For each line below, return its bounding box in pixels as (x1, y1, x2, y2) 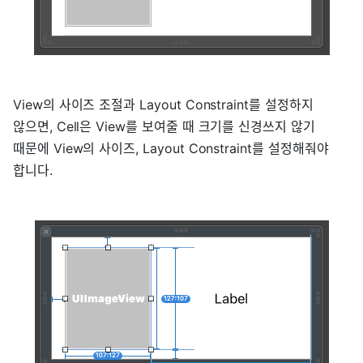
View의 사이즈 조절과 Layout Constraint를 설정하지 (13, 96, 314, 113)
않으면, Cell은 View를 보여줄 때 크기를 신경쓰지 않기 (13, 117, 315, 135)
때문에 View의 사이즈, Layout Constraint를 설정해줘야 (13, 139, 329, 156)
